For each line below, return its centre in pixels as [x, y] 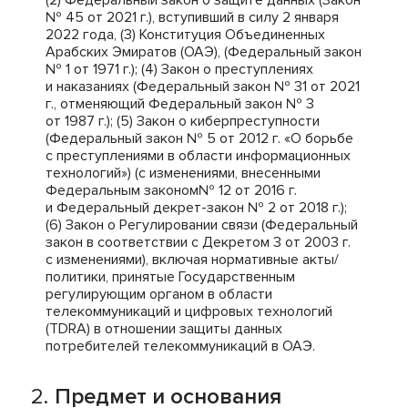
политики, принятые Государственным [170, 277]
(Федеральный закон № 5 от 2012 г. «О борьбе [199, 138]
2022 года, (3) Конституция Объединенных [185, 35]
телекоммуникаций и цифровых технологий [189, 311]
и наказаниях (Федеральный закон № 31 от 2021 [203, 87]
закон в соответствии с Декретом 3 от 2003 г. [198, 242]
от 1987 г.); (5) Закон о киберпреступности [183, 121]
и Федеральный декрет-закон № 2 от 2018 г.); [196, 208]
